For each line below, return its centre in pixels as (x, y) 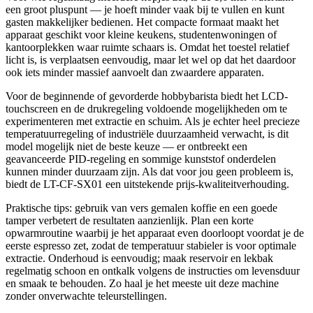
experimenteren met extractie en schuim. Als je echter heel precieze (153, 121)
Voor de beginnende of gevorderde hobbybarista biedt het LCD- (147, 96)
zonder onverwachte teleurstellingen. (86, 296)
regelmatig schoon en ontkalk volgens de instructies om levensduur (153, 270)
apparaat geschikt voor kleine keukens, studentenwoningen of (141, 34)
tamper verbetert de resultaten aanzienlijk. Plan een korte (130, 220)
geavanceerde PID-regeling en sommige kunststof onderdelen (141, 159)
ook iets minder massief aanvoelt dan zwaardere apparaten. (135, 72)
